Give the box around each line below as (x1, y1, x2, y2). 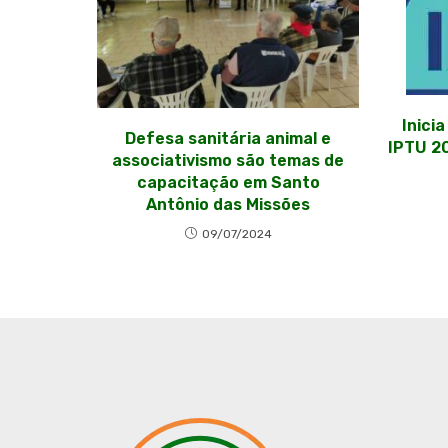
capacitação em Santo (136, 173, 320, 193)
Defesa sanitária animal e (125, 129, 332, 149)
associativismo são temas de (112, 151, 345, 171)
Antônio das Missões (146, 195, 311, 215)
